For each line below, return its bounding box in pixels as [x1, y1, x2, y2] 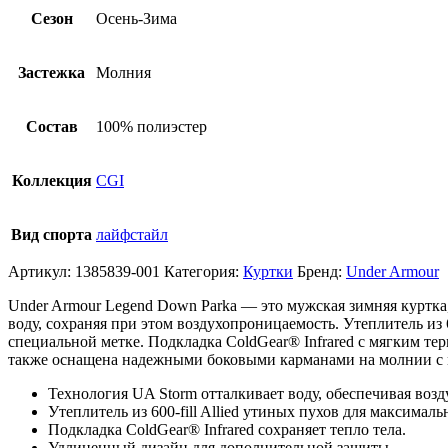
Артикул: [8, 262, 75, 280]
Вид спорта [11, 225, 92, 243]
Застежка [18, 63, 85, 81]
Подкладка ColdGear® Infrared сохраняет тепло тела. [48, 420, 406, 438]
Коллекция [11, 171, 92, 189]
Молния [96, 63, 151, 81]
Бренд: [297, 262, 346, 280]
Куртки [243, 262, 293, 280]
